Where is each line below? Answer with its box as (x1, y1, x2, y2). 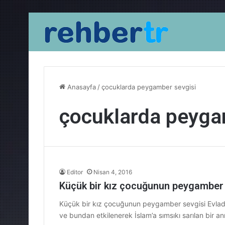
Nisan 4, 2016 (93, 168, 132, 176)
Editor (67, 168, 83, 176)
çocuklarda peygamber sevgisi (101, 83, 196, 91)
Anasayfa (65, 83, 96, 91)
